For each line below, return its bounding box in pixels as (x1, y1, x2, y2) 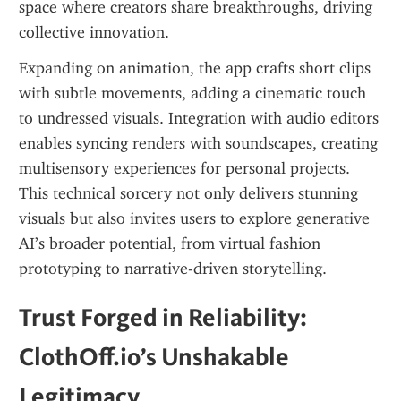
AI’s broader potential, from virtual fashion (19, 234, 320, 253)
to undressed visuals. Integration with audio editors (19, 108, 379, 128)
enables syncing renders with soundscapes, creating (19, 133, 378, 153)
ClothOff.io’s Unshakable (19, 341, 289, 371)
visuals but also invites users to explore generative (19, 209, 370, 228)
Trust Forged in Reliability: (19, 302, 307, 332)
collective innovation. (19, 22, 169, 42)
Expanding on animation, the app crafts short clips (19, 58, 371, 78)
